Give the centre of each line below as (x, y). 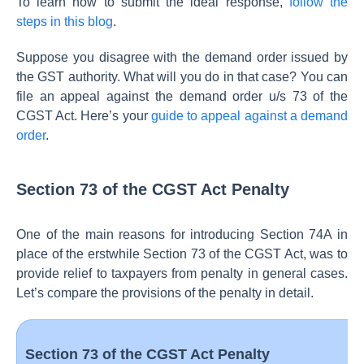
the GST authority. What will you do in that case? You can (182, 77)
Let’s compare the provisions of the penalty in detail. (165, 293)
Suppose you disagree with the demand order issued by (182, 57)
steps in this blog (65, 22)
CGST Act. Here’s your (84, 116)
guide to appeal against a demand (249, 116)
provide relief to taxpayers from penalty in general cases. (182, 273)
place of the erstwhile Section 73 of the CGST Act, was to (182, 254)
